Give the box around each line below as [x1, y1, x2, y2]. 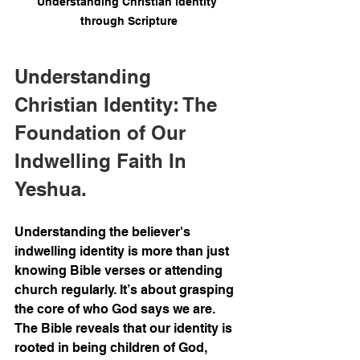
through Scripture [80, 14, 178, 28]
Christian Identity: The [14, 93, 223, 117]
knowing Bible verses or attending [14, 263, 226, 279]
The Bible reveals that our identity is [14, 321, 235, 337]
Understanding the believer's [14, 224, 194, 240]
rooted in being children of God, [14, 340, 211, 356]
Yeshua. [14, 178, 87, 201]
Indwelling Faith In [14, 149, 192, 173]
